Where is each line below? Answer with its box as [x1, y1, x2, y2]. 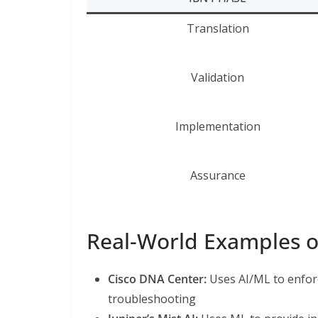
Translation [186, 20, 249, 36]
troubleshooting [108, 290, 196, 307]
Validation [191, 69, 244, 85]
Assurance [190, 167, 246, 183]
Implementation [175, 118, 261, 134]
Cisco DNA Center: [108, 270, 207, 287]
